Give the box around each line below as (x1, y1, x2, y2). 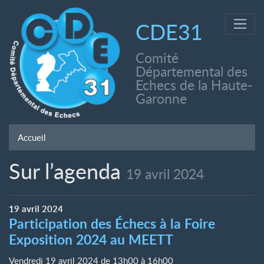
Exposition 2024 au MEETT (9, 230, 173, 249)
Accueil (18, 131, 46, 143)
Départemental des (136, 62, 247, 81)
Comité (136, 48, 179, 68)
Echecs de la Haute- (136, 75, 253, 95)
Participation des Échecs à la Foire (9, 214, 215, 233)
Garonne (136, 89, 187, 108)
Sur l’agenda (9, 156, 126, 186)
